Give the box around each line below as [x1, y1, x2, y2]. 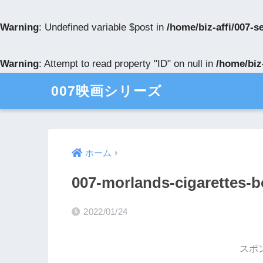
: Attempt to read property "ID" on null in [39, 58, 216, 69]
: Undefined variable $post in [39, 22, 167, 33]
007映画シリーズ [51, 83, 162, 99]
